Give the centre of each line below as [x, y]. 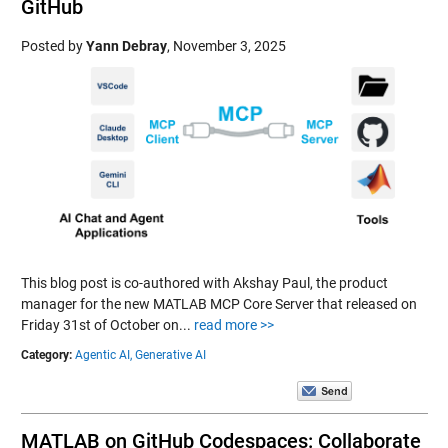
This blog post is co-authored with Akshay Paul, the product [204, 283]
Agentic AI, [103, 355]
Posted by [53, 46]
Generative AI [170, 355]
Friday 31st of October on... [107, 325]
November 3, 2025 [229, 46]
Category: [46, 355]
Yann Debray [126, 46]
